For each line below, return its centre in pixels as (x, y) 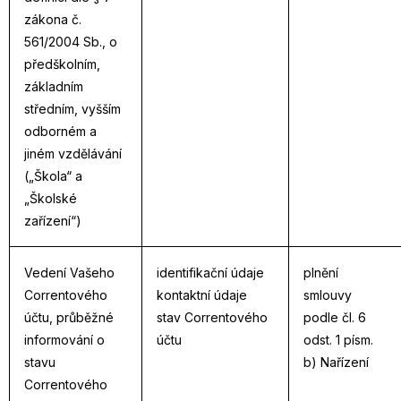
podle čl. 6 (335, 317)
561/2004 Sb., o (71, 42)
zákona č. (53, 19)
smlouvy (328, 295)
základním (54, 86)
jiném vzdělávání (73, 154)
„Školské (51, 198)
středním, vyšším (73, 109)
